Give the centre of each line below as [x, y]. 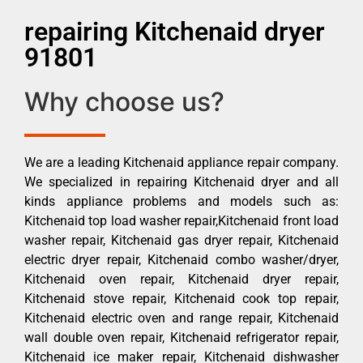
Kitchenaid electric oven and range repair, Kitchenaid [181, 318]
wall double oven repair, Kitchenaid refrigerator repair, [181, 337]
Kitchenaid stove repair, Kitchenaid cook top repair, [181, 298]
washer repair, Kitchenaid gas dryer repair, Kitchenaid [181, 240]
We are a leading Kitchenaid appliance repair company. [181, 162]
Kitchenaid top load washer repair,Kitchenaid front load [181, 220]
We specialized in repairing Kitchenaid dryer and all [181, 181]
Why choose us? [124, 101]
